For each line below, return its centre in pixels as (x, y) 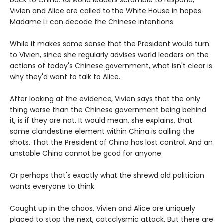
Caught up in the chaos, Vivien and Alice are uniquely (103, 208)
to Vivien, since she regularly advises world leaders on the (109, 55)
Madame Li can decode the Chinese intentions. (92, 22)
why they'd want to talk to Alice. (65, 77)
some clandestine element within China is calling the (102, 132)
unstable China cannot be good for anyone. (86, 154)
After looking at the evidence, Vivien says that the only (105, 99)
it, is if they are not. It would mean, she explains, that (101, 121)
